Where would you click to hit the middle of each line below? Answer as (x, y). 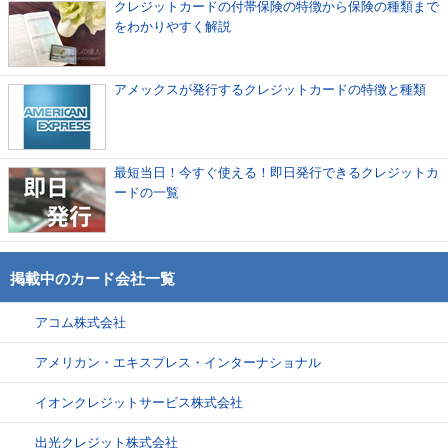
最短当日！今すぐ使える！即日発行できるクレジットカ (276, 172)
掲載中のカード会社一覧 (92, 278)
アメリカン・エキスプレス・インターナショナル (178, 362)
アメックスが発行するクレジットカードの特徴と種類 (270, 89)
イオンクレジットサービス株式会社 (139, 402)
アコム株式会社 (80, 322)
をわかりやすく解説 (172, 26)
